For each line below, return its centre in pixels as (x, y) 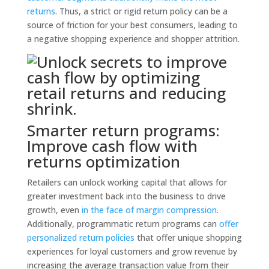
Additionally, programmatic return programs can (123, 224)
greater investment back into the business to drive (126, 196)
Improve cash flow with (112, 146)
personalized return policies (80, 237)
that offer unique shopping (188, 237)
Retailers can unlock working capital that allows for (127, 182)
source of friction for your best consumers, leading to (132, 25)
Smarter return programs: (123, 130)
